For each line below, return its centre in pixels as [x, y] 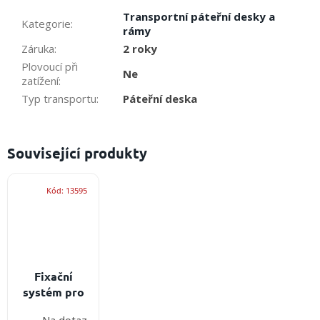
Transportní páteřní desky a [199, 17]
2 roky [140, 49]
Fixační [53, 276]
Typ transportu [59, 99]
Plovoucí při [50, 67]
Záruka [38, 49]
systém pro [53, 291]
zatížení [40, 81]
